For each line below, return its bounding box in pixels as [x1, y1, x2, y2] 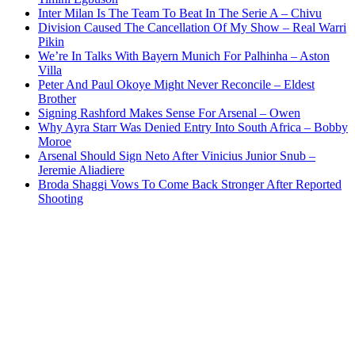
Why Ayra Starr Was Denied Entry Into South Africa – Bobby [38, 120, 348, 135]
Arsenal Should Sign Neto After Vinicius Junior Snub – [38, 149, 315, 163]
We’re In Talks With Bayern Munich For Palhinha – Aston [38, 49, 330, 63]
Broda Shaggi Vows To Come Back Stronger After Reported [38, 177, 342, 192]
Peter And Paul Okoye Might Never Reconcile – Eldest [38, 78, 315, 92]
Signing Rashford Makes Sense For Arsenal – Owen [38, 106, 300, 120]
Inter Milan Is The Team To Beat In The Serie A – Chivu [38, 6, 322, 21]
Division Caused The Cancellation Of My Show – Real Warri [38, 21, 346, 35]
